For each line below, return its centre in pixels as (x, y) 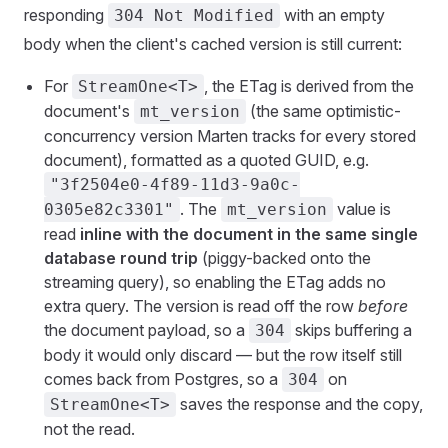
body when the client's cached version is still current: (213, 43)
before (383, 305)
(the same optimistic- (323, 110)
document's (89, 110)
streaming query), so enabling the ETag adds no (215, 281)
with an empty (332, 14)
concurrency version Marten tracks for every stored (230, 135)
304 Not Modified (194, 15)
